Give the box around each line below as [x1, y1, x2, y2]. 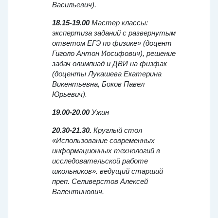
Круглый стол [93, 127, 142, 135]
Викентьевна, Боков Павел [52, 80, 145, 89]
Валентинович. [52, 188, 104, 196]
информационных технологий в [52, 147, 160, 155]
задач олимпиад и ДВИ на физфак [52, 60, 167, 68]
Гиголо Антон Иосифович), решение [52, 50, 176, 58]
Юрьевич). [52, 91, 87, 99]
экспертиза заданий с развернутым [52, 29, 176, 37]
